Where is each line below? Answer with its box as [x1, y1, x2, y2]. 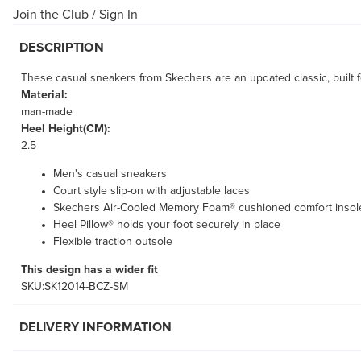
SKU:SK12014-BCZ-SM [21, 281, 128, 293]
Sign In [99, 8, 138, 22]
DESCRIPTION [19, 41, 104, 55]
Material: [21, 89, 67, 102]
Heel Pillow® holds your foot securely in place [53, 219, 280, 231]
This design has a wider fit [21, 264, 158, 276]
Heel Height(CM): [21, 123, 110, 135]
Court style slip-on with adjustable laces [53, 185, 250, 197]
